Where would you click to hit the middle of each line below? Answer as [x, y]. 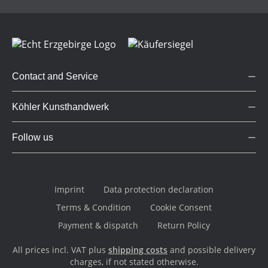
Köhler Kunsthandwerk [60, 107]
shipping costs [138, 250]
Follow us [33, 138]
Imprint [69, 190]
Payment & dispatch [98, 226]
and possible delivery [211, 250]
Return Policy [184, 226]
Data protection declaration [159, 190]
